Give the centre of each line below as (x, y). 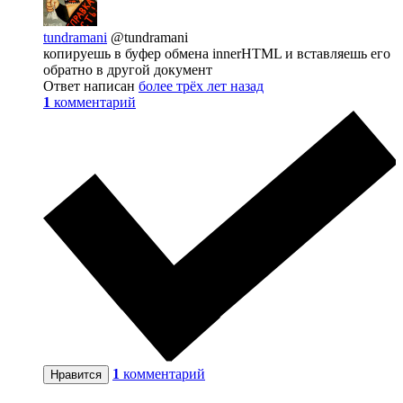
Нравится (76, 374)
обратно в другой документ (128, 70)
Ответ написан (91, 86)
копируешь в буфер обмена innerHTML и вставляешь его (217, 54)
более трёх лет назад (201, 86)
